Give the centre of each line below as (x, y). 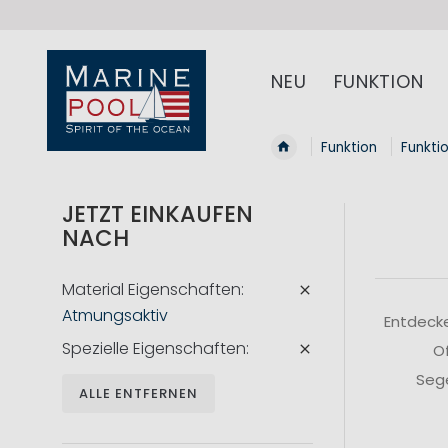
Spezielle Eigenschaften (154, 349)
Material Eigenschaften (151, 290)
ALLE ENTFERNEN (138, 394)
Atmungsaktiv (115, 316)
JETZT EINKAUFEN (157, 214)
